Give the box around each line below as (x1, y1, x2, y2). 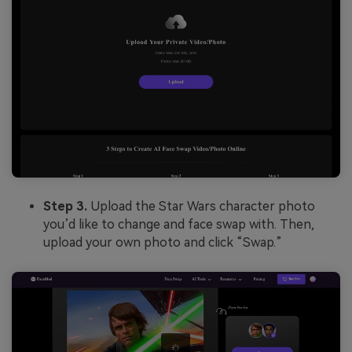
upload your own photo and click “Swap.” (43, 235, 282, 251)
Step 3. (43, 199, 87, 214)
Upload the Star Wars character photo (87, 199, 315, 214)
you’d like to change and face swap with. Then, (43, 217, 314, 233)
